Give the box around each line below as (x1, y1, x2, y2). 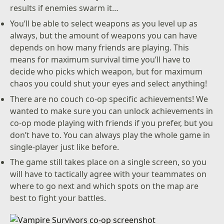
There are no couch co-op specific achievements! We (10, 93, 208, 104)
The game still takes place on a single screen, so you (10, 156, 207, 168)
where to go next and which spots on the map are (10, 180, 199, 192)
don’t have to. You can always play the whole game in (10, 129, 210, 140)
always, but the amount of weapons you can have (10, 29, 197, 41)
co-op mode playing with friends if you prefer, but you (10, 117, 213, 128)
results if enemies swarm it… (10, 2, 119, 14)
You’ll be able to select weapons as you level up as (10, 17, 198, 29)
